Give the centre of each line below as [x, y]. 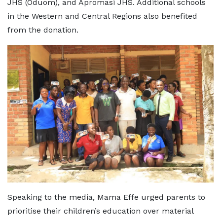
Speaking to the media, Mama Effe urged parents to [106, 197]
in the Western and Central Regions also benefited [102, 16]
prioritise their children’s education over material [100, 211]
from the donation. [43, 30]
